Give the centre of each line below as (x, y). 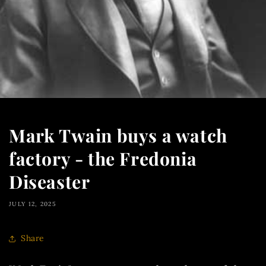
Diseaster (50, 181)
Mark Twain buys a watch (118, 135)
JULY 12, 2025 (32, 204)
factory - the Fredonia (103, 158)
